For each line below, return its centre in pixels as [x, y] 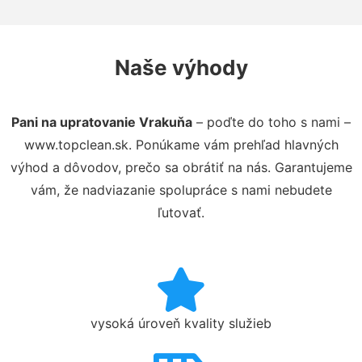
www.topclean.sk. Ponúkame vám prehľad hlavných [181, 144]
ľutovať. [181, 212]
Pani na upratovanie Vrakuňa [102, 122]
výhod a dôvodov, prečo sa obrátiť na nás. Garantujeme [181, 167]
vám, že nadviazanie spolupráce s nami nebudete [181, 189]
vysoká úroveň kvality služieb [181, 323]
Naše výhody [181, 67]
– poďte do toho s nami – [271, 122]
